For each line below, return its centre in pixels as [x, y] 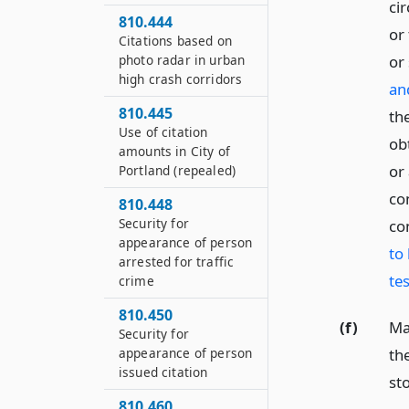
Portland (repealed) [178, 170]
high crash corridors [181, 79]
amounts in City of [174, 151]
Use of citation [163, 132]
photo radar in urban [182, 60]
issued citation [163, 372]
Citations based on [175, 41]
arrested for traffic [177, 262]
